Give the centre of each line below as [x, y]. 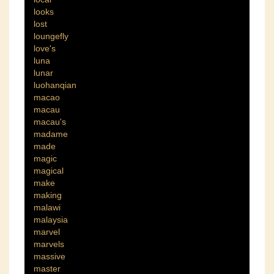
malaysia [51, 220]
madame [51, 134]
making [48, 195]
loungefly [51, 36]
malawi [47, 208]
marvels [49, 244]
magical [49, 171]
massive [50, 257]
